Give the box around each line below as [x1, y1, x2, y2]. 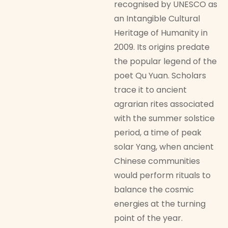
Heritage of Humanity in [114, 27, 208, 39]
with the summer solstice [114, 112, 215, 125]
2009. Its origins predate [114, 41, 210, 53]
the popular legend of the [114, 55, 217, 68]
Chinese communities [114, 155, 200, 167]
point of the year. [114, 212, 183, 224]
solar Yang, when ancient [114, 141, 214, 153]
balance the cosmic [114, 184, 194, 196]
